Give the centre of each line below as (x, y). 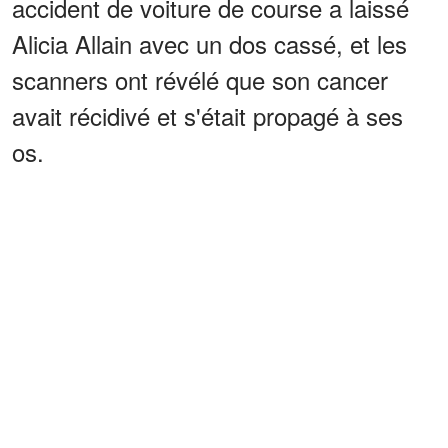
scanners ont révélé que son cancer (200, 79)
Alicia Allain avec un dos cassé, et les (209, 43)
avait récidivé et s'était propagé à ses (207, 115)
